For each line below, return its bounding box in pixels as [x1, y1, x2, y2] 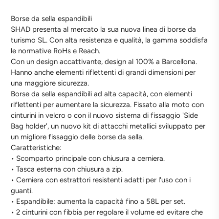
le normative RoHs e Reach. [11, 46, 101, 55]
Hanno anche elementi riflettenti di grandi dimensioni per [11, 68, 196, 77]
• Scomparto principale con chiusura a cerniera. [11, 154, 165, 163]
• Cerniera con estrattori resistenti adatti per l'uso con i [11, 175, 191, 184]
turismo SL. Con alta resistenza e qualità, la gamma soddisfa [11, 36, 208, 44]
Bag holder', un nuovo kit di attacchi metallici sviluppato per [11, 122, 206, 131]
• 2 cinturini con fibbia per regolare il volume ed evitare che [11, 208, 203, 217]
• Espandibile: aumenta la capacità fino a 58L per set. [11, 197, 186, 206]
